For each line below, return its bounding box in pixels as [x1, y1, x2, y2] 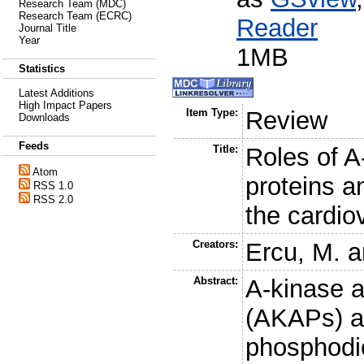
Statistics [19, 63, 65, 75]
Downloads [19, 111, 70, 123]
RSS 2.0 [33, 193, 73, 206]
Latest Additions [19, 87, 94, 99]
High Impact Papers [19, 99, 112, 111]
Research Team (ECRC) [19, 10, 132, 22]
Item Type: [185, 106, 238, 119]
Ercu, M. [245, 238, 341, 267]
